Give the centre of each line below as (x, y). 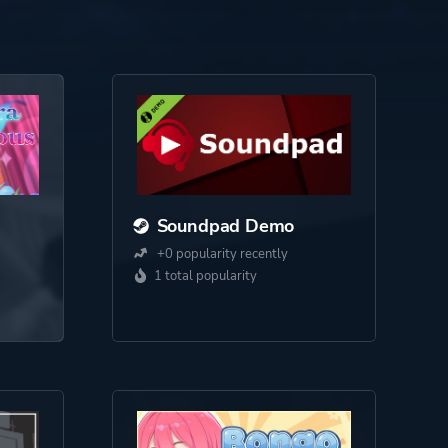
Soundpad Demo (225, 226)
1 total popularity (205, 276)
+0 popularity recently (220, 254)
